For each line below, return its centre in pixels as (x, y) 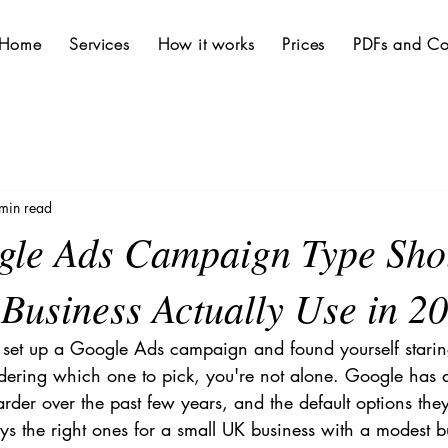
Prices (304, 44)
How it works (206, 44)
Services (99, 44)
